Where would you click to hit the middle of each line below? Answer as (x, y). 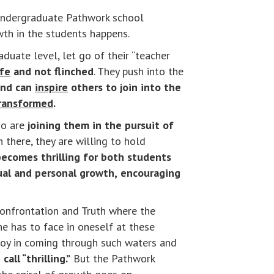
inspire (51, 87)
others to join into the (124, 87)
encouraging (150, 173)
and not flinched (52, 72)
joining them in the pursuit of (101, 125)
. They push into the (139, 72)
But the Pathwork (113, 259)
